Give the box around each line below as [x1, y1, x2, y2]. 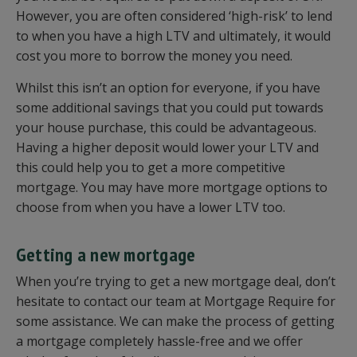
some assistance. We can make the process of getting [16, 312, 335, 331]
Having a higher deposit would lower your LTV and [16, 139, 319, 157]
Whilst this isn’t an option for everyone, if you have [16, 79, 320, 97]
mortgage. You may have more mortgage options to [16, 178, 328, 197]
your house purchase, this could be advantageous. [16, 119, 316, 137]
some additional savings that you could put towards [16, 99, 324, 117]
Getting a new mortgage [16, 242, 200, 268]
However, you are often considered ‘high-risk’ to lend [16, 7, 332, 25]
